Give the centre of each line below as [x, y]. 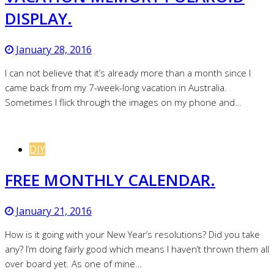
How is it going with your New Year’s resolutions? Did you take [132, 234]
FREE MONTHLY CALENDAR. [110, 180]
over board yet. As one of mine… [73, 263]
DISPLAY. [39, 18]
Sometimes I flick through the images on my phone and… [123, 102]
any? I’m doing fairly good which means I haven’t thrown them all [137, 249]
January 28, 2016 [53, 49]
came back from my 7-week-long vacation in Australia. [116, 87]
